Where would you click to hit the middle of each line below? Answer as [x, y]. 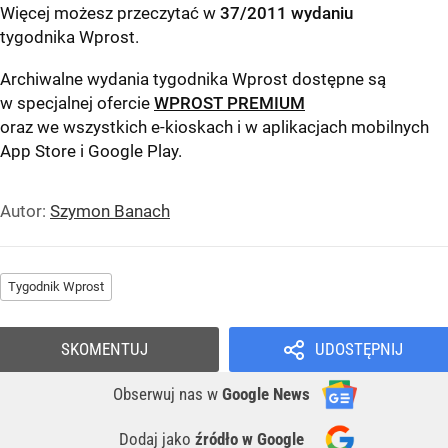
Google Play [133, 151]
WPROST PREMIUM [229, 103]
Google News [266, 394]
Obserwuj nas [160, 394]
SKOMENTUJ [104, 349]
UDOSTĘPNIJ [358, 349]
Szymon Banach [110, 211]
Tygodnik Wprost [56, 287]
